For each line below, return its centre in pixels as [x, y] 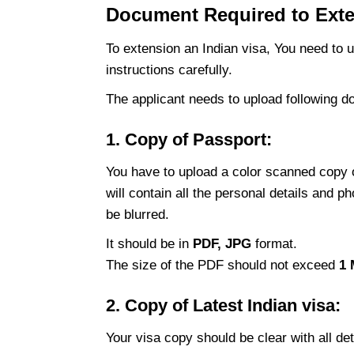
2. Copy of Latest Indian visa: [223, 306]
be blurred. [139, 215]
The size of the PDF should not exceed [222, 265]
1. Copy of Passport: [188, 140]
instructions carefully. [169, 70]
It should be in [149, 244]
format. [274, 244]
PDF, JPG [222, 244]
